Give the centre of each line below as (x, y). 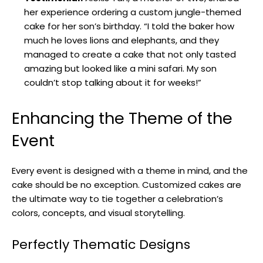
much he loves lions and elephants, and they (122, 40)
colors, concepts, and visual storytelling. (98, 213)
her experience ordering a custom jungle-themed (133, 12)
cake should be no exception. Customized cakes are (127, 184)
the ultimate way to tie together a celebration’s (117, 198)
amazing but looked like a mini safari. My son (120, 68)
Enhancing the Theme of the (122, 118)
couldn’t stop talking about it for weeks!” (113, 82)
